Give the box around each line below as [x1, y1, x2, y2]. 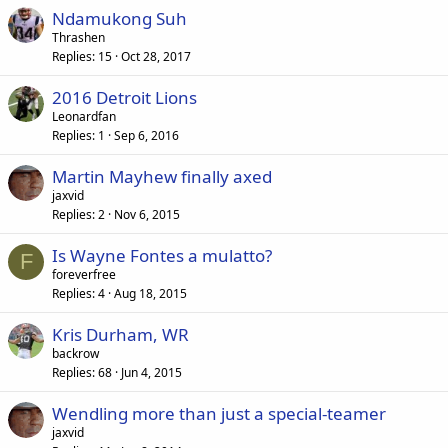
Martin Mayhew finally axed [52, 165, 272, 188]
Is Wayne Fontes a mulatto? [52, 244, 272, 267]
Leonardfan [52, 108, 116, 125]
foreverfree [52, 266, 116, 283]
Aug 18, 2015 [114, 285, 187, 302]
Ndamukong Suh [52, 7, 187, 30]
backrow [52, 345, 99, 362]
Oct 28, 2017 [121, 48, 191, 65]
